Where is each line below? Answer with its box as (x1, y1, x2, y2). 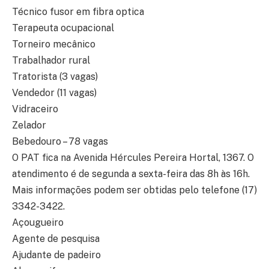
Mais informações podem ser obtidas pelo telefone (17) (12, 184, 257, 196)
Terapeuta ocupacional (12, 22, 114, 34)
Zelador (12, 119, 46, 131)
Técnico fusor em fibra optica (12, 6, 144, 18)
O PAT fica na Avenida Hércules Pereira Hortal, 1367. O (12, 152, 254, 164)
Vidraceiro (12, 103, 58, 115)
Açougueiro (12, 217, 64, 229)
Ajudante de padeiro (12, 249, 101, 261)
